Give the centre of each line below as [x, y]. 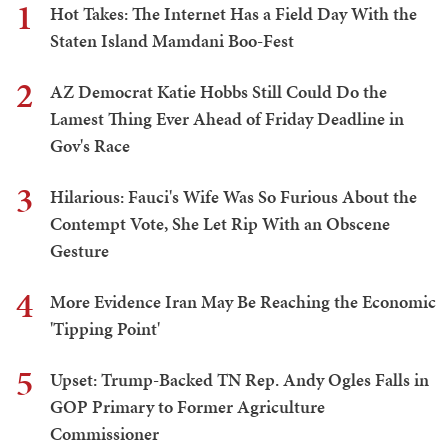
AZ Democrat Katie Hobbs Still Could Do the [218, 92]
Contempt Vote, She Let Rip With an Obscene [220, 224]
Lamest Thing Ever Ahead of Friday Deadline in [227, 119]
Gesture [79, 251]
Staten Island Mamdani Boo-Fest [172, 41]
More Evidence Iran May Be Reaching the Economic [243, 302]
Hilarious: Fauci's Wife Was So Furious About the [233, 197]
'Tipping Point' [105, 329]
